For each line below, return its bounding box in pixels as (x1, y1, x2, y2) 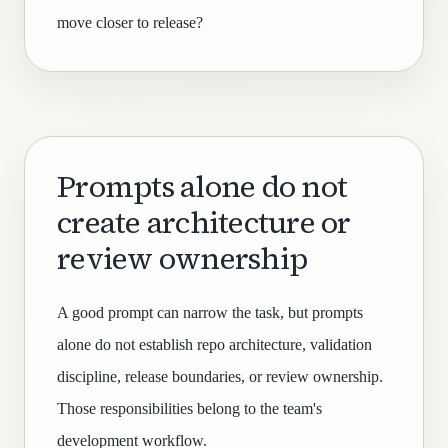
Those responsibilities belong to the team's (57, 400, 322, 417)
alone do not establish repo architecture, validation (57, 336, 372, 353)
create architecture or (57, 202, 351, 243)
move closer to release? (57, 14, 203, 31)
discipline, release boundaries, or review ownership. (57, 368, 383, 385)
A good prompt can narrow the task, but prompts (57, 304, 363, 321)
